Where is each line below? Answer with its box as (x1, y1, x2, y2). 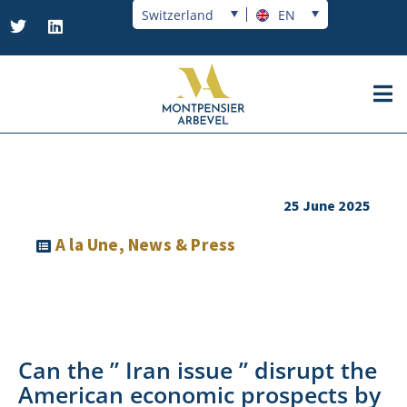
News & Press (128, 233, 236, 258)
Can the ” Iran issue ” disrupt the (18, 353, 377, 385)
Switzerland (142, 5, 213, 24)
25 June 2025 (283, 195, 371, 216)
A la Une (55, 233, 119, 258)
